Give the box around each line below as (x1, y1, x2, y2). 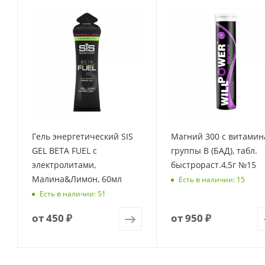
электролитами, (32, 159, 96, 170)
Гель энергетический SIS (32, 130, 133, 142)
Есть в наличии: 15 (178, 174, 245, 185)
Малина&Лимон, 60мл (32, 173, 122, 185)
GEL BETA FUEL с (32, 144, 97, 156)
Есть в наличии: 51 (40, 189, 106, 199)
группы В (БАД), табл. (170, 144, 257, 156)
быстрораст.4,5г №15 (170, 159, 256, 170)
